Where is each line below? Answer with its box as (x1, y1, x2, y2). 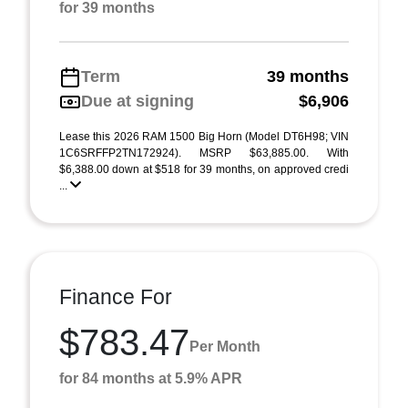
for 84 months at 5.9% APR (59, 371, 242, 386)
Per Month (189, 338, 260, 354)
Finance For (59, 285, 172, 309)
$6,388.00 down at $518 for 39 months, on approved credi (59, 163, 349, 176)
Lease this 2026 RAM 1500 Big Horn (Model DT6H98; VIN (59, 130, 349, 143)
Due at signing (81, 92, 194, 110)
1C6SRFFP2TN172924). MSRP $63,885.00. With (59, 147, 349, 159)
